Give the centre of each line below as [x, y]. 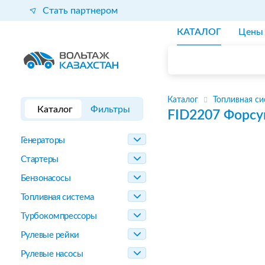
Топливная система [57, 197]
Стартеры [39, 159]
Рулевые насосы [52, 254]
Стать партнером [80, 10]
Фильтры [111, 109]
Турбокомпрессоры [59, 216]
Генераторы [43, 140]
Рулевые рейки [50, 235]
